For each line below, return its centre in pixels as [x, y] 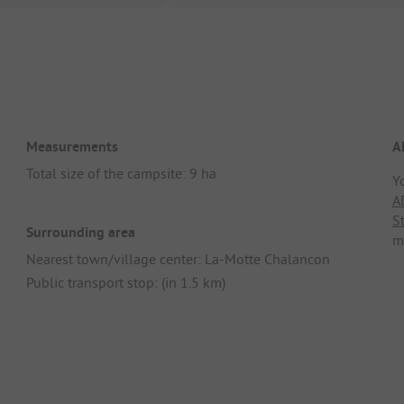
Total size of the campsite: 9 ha [122, 173]
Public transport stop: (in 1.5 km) [126, 283]
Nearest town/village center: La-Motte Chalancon [179, 259]
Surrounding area [81, 233]
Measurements [73, 146]
